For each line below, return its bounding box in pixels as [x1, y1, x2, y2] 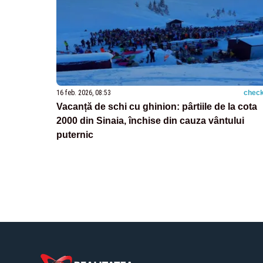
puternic [56, 129, 93, 140]
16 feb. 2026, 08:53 [56, 88, 111, 97]
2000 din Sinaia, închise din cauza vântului [56, 115, 244, 126]
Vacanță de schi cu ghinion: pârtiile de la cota [56, 101, 257, 112]
